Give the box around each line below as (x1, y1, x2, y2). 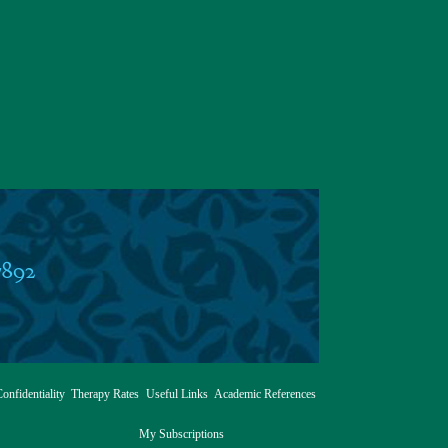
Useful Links (145, 387, 208, 401)
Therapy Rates (71, 387, 140, 401)
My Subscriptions (139, 427, 225, 441)
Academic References (213, 387, 316, 401)
